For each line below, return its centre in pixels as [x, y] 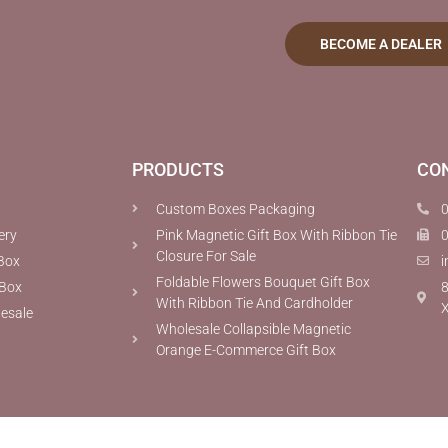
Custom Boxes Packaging [235, 208]
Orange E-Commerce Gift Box [246, 349]
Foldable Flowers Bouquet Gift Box [263, 281]
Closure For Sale [206, 255]
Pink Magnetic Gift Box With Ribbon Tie [276, 234]
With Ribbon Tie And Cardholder [254, 302]
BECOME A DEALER [381, 43]
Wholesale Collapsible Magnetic [253, 328]
